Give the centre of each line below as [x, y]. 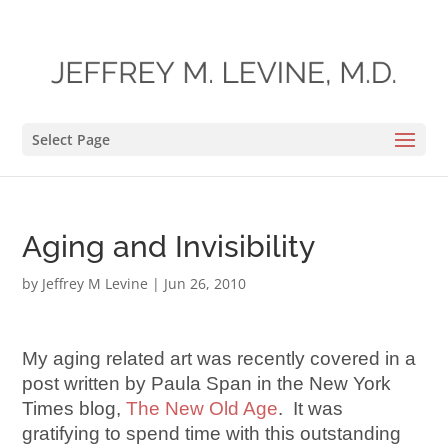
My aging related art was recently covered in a [219, 358]
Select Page [71, 139]
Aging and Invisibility [169, 246]
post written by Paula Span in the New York [207, 383]
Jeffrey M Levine [95, 283]
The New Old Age [202, 408]
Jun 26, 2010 [205, 283]
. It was [311, 408]
